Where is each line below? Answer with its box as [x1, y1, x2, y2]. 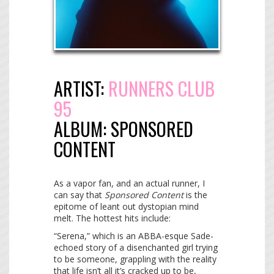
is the [183, 189, 207, 201]
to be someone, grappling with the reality [54, 253, 217, 265]
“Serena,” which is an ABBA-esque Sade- [54, 230, 213, 242]
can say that [54, 189, 105, 201]
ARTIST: [54, 75, 108, 103]
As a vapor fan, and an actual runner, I [54, 177, 205, 190]
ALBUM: [54, 115, 111, 143]
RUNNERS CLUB [108, 75, 215, 103]
